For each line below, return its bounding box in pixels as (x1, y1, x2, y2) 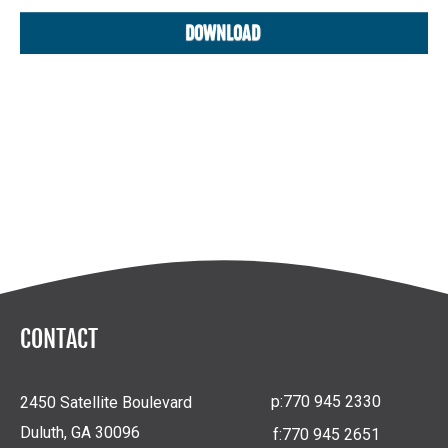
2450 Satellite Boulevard (20, 392, 192, 412)
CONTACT (20, 323, 98, 354)
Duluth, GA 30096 (20, 422, 140, 442)
